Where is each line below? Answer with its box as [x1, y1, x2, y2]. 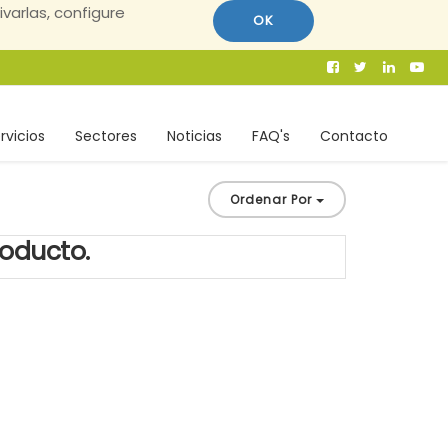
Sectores [75, 126, 137, 146]
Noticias [167, 126, 222, 146]
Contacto [320, 126, 388, 146]
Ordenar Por [230, 191, 312, 208]
